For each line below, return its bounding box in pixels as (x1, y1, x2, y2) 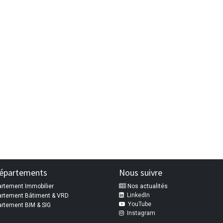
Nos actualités (127, 183, 168, 190)
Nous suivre (119, 167, 162, 179)
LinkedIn (127, 192, 150, 199)
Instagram (127, 210, 155, 217)
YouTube (128, 201, 151, 208)
